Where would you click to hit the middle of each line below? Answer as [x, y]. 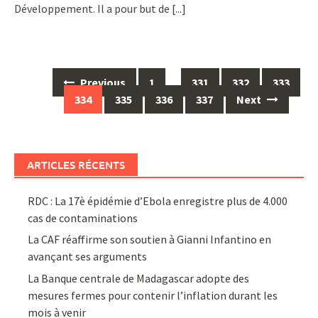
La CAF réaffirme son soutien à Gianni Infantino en [150, 240]
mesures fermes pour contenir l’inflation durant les [153, 295]
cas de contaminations [83, 218]
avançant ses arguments [88, 257]
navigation [43, 96]
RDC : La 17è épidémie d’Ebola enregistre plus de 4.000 [158, 201]
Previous [102, 82]
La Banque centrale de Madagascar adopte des [139, 278]
